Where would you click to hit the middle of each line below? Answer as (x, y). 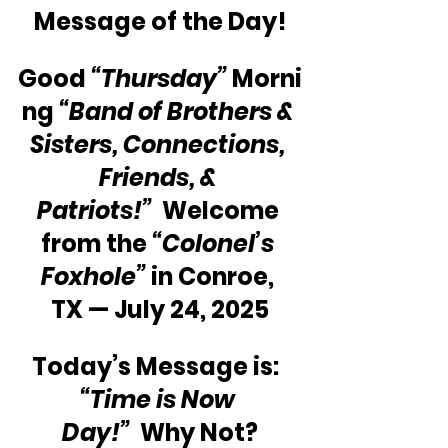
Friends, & (160, 177)
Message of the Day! (160, 21)
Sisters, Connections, (160, 144)
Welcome (217, 210)
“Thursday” (159, 78)
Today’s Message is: (160, 366)
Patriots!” (94, 210)
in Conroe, (212, 276)
